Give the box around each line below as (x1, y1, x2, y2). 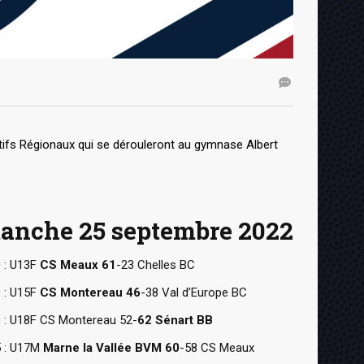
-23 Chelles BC (116, 257, 195, 272)
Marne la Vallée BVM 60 (43, 340, 180, 355)
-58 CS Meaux (180, 340, 254, 355)
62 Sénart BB (137, 312, 213, 327)
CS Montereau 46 (40, 284, 141, 300)
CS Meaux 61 (40, 257, 116, 272)
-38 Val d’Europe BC (141, 284, 247, 300)
